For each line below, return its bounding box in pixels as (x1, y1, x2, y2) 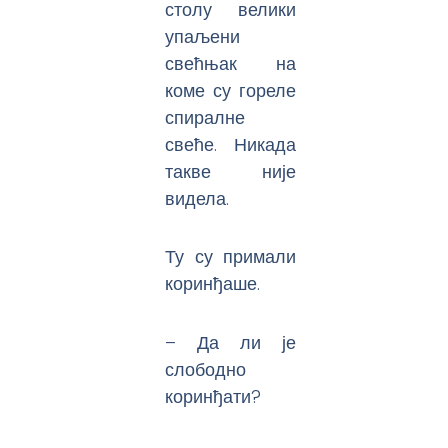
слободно (165, 356, 247, 382)
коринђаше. (165, 271, 261, 297)
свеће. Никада (165, 131, 297, 157)
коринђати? (165, 383, 262, 409)
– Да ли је (165, 329, 297, 355)
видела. (165, 185, 230, 211)
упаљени (165, 23, 241, 49)
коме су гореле (165, 77, 297, 103)
